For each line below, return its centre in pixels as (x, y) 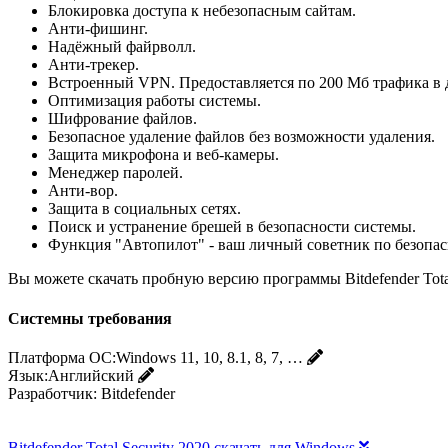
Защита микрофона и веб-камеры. (163, 155)
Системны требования (90, 318)
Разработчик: (52, 393)
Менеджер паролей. (115, 173)
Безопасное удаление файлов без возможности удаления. (241, 137)
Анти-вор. (83, 191)
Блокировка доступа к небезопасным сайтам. (202, 11)
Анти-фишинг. (98, 29)
